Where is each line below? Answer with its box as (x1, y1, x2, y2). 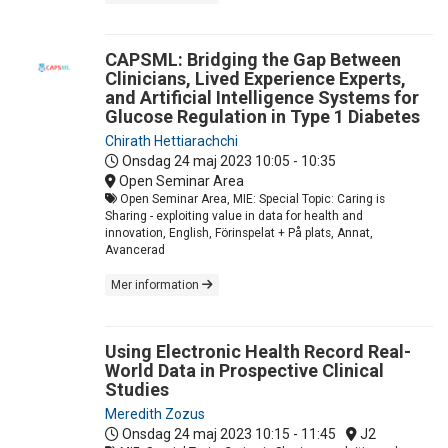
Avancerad (105, 242, 165, 257)
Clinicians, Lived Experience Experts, (105, 67, 406, 89)
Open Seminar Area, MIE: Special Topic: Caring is (117, 191, 385, 206)
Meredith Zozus (105, 405, 205, 422)
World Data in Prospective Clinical (105, 359, 384, 381)
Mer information (111, 277, 202, 292)
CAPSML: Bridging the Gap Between (105, 48, 401, 70)
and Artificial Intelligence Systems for (105, 86, 419, 108)
